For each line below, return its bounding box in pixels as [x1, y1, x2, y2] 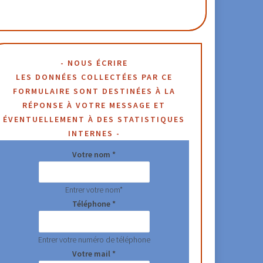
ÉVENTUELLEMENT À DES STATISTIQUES [3, 113, 186, 124]
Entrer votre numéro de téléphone [38, 234, 150, 245]
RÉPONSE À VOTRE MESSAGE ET [22, 99, 166, 110]
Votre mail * [72, 248, 116, 259]
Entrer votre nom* [65, 184, 123, 195]
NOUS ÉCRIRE [67, 57, 128, 68]
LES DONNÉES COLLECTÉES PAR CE [15, 71, 173, 82]
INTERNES [68, 127, 113, 139]
